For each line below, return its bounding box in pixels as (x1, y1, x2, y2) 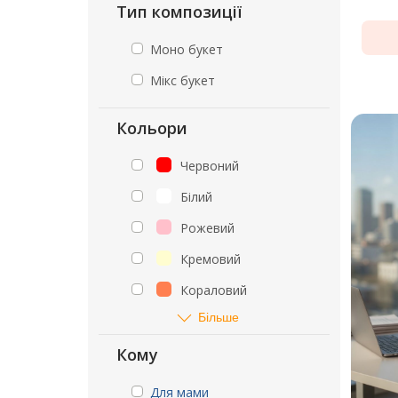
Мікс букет (150, 72, 215, 89)
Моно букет (150, 41, 223, 58)
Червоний (180, 157, 239, 174)
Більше (198, 307, 240, 325)
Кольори (116, 117, 187, 139)
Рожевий (180, 219, 235, 236)
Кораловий (180, 282, 247, 298)
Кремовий (180, 251, 241, 267)
